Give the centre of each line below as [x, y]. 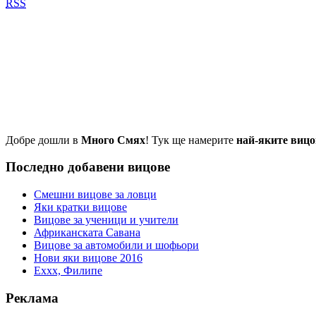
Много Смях [113, 140]
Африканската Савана [87, 233]
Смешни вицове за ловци [95, 195]
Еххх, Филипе [68, 271]
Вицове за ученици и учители [106, 220]
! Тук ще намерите [191, 140]
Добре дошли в [43, 140]
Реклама [32, 298]
